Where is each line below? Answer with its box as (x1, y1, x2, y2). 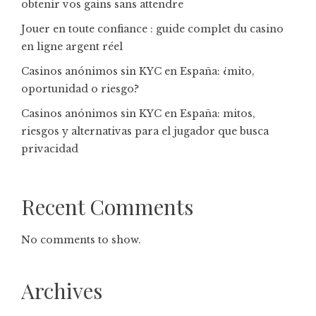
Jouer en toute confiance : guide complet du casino (21, 23, 284, 35)
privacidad (21, 142, 78, 155)
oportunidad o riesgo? (21, 83, 139, 95)
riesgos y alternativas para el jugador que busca (21, 125, 269, 138)
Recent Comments (21, 193, 193, 221)
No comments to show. (21, 233, 141, 246)
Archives (21, 276, 102, 305)
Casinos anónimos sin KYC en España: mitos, (21, 107, 255, 120)
